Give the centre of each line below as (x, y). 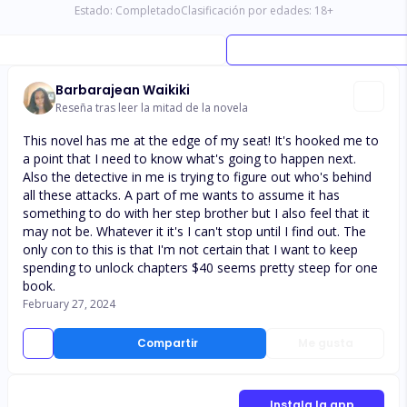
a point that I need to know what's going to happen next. (189, 159)
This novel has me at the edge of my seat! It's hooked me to (201, 140)
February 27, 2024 (69, 304)
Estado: (93, 10)
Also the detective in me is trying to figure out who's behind (197, 177)
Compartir (167, 343)
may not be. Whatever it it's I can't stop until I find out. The (194, 231)
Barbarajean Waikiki (123, 90)
